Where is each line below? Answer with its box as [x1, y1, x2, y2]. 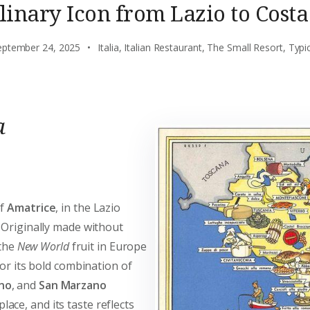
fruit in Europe [69, 239, 147, 255]
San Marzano [38, 277, 107, 293]
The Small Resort [207, 41, 283, 55]
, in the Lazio [55, 200, 121, 216]
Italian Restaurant [124, 41, 202, 55]
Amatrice [7, 200, 56, 216]
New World [17, 239, 69, 255]
